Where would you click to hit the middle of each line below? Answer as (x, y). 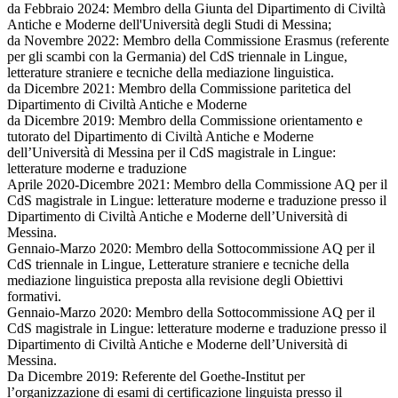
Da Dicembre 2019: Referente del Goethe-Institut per (156, 377)
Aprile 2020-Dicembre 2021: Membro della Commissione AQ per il (197, 185)
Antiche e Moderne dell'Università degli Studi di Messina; (169, 25)
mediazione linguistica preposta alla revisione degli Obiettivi (175, 281)
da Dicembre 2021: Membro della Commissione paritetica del (179, 89)
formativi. (34, 297)
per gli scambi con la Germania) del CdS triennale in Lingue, (177, 57)
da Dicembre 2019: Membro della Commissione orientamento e (185, 121)
